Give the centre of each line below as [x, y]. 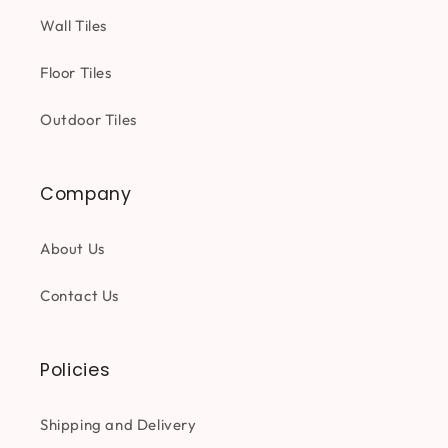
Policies [75, 370]
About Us [72, 248]
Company [86, 194]
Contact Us [79, 295]
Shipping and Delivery [118, 424]
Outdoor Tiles [88, 119]
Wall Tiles [73, 25]
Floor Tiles [76, 72]
